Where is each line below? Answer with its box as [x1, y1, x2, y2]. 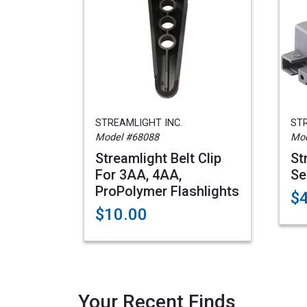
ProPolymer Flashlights [95, 183, 239, 199]
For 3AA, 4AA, [95, 167, 182, 183]
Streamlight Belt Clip [95, 150, 221, 167]
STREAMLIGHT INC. [95, 117, 182, 129]
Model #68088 [95, 132, 159, 143]
